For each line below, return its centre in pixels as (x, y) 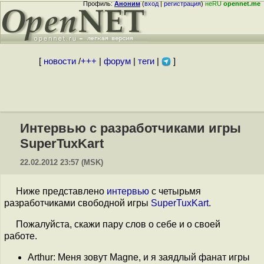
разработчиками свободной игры (77, 203)
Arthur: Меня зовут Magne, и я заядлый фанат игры (139, 257)
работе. (21, 236)
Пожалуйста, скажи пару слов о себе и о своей (118, 224)
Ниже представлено (61, 191)
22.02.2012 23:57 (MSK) (62, 162)
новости (60, 61)
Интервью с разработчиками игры (131, 128)
